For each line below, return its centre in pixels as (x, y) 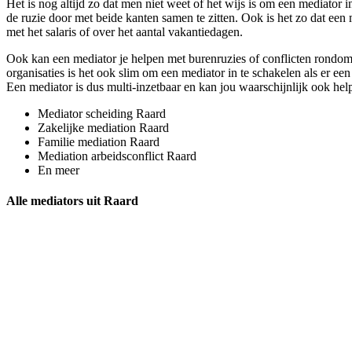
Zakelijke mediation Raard (103, 127)
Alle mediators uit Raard (72, 201)
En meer (59, 170)
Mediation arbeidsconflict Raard (117, 156)
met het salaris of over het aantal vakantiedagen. (125, 31)
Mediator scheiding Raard (102, 113)
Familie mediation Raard (99, 141)
